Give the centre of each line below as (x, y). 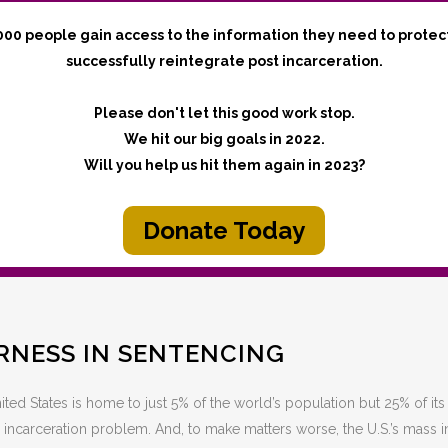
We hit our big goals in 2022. (224, 139)
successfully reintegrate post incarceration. (224, 61)
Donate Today (224, 230)
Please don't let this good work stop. (224, 113)
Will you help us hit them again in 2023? (224, 165)
